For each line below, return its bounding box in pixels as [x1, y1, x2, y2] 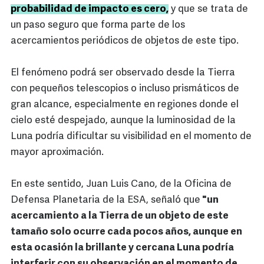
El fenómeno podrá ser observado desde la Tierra [11, 68, 235, 78]
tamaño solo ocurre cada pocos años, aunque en [11, 227, 242, 237]
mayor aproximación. [11, 147, 104, 158]
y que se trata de [169, 4, 248, 15]
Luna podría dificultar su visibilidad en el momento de [11, 131, 252, 142]
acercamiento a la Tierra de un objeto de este [11, 211, 229, 222]
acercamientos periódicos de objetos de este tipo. [11, 36, 239, 47]
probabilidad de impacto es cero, [11, 4, 169, 15]
